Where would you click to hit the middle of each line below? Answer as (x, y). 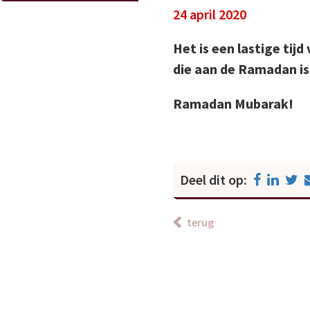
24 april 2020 (209, 15)
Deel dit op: (215, 180)
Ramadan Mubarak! (233, 104)
